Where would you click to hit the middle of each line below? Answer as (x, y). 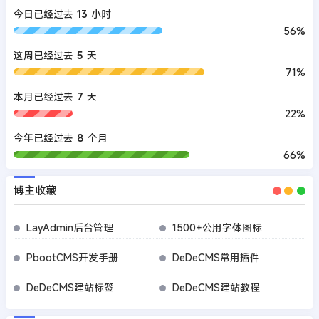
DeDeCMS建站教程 (216, 287)
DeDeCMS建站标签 (70, 287)
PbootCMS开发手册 (72, 257)
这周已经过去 (43, 55)
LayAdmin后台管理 (69, 227)
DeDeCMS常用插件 (216, 257)
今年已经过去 (43, 137)
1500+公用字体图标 (217, 227)
